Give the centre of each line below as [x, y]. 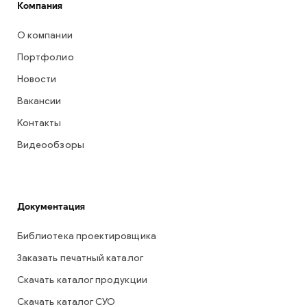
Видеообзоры [51, 146]
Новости [37, 80]
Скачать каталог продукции [82, 281]
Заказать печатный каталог [80, 259]
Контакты [39, 124]
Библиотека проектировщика [87, 237]
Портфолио [46, 58]
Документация [51, 207]
